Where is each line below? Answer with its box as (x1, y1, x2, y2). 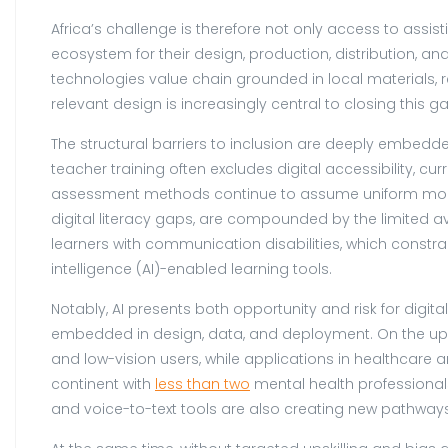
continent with (51, 373, 155, 394)
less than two (155, 373, 250, 394)
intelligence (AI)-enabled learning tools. (51, 258, 332, 279)
